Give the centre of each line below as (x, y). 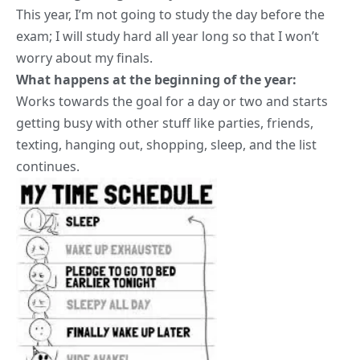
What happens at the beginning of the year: (156, 79)
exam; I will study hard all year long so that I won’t (168, 36)
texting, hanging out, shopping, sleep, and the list (166, 144)
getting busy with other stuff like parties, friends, (165, 123)
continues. (48, 166)
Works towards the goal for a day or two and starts (172, 101)
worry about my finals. (84, 57)
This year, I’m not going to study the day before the (170, 14)
